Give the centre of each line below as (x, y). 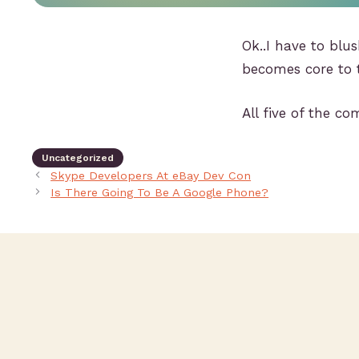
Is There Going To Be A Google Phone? (160, 192)
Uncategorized (78, 157)
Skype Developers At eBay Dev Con (151, 175)
